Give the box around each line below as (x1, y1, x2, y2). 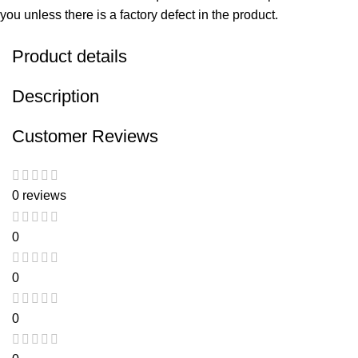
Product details (12, 46, 127, 66)
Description (12, 86, 99, 106)
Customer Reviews (12, 126, 158, 146)
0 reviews (12, 189, 66, 203)
